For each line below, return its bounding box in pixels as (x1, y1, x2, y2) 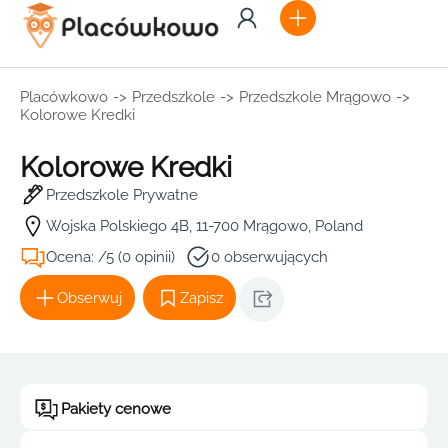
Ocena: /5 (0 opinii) (46, 248, 175, 266)
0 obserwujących (211, 248, 328, 266)
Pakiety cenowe (61, 400, 171, 418)
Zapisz (180, 288, 223, 307)
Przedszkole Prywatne (46, 186, 198, 204)
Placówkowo (20, 88, 108, 106)
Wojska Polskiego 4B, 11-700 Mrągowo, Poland (46, 217, 363, 235)
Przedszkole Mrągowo (239, 88, 391, 106)
